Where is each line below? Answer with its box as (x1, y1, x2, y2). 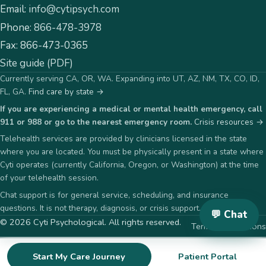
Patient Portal (178, 251, 237, 263)
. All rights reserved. (104, 216, 181, 228)
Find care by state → (28, 86, 104, 98)
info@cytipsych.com (28, 2, 119, 17)
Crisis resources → (194, 116, 264, 128)
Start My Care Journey (33, 251, 126, 263)
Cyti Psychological (33, 216, 104, 228)
